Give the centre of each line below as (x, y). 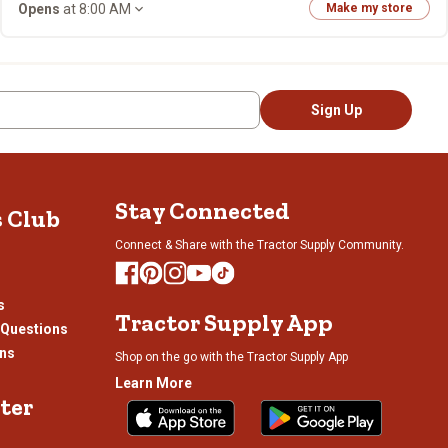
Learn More (153, 383)
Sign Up (336, 110)
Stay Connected (202, 210)
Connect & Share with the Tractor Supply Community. (259, 245)
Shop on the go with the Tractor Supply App (231, 357)
